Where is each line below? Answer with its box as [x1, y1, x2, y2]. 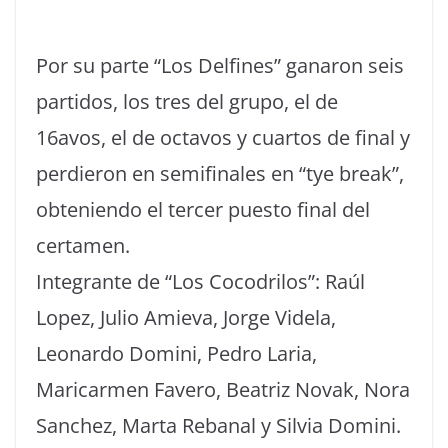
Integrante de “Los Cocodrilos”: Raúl [36, 268, 365, 295]
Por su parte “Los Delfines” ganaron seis [36, 52, 404, 79]
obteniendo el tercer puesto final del [36, 196, 370, 223]
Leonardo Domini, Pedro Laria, [36, 340, 317, 367]
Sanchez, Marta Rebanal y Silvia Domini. [36, 412, 401, 439]
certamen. [36, 232, 130, 259]
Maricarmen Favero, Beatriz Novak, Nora [36, 376, 410, 403]
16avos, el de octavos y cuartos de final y [36, 124, 410, 151]
